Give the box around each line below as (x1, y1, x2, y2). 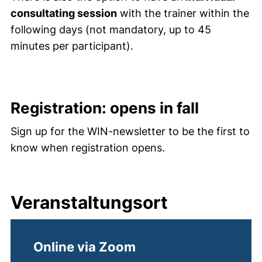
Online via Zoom (33, 239, 136, 254)
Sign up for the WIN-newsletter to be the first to (11, 125, 250, 137)
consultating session (11, 7, 117, 19)
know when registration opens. (11, 142, 165, 154)
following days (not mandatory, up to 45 (11, 23, 211, 36)
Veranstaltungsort (11, 192, 168, 213)
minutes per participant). (11, 40, 133, 52)
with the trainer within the (117, 7, 249, 19)
